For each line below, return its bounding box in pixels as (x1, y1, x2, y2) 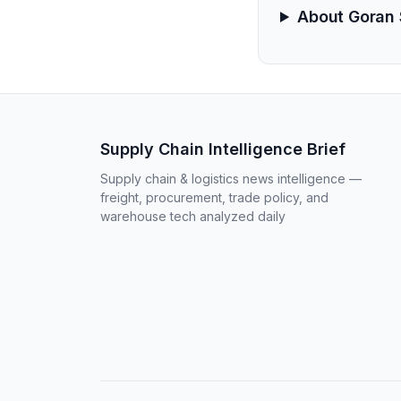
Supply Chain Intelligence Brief (100, 140, 346, 158)
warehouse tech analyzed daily (100, 209, 286, 224)
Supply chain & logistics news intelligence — (100, 171, 362, 186)
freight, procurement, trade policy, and (100, 190, 328, 205)
